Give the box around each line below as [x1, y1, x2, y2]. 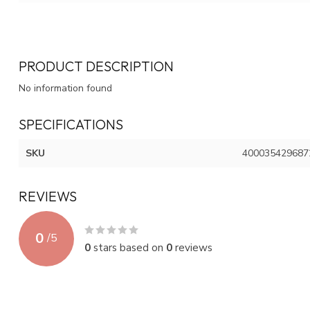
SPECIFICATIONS [19, 115, 123, 133]
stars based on [91, 239, 166, 255]
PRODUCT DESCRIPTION [19, 57, 174, 75]
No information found [19, 81, 112, 95]
